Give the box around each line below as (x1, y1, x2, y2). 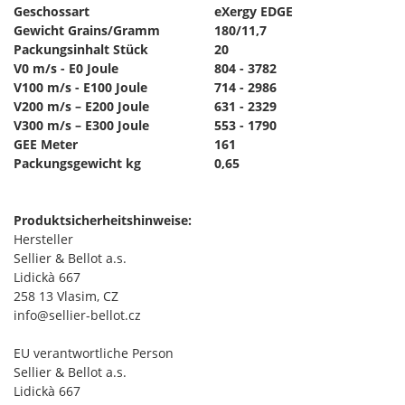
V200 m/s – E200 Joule (14, 98, 149, 115)
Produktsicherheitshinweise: (14, 212, 192, 229)
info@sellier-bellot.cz (14, 306, 141, 324)
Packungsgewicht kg (14, 155, 141, 172)
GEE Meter (14, 136, 78, 153)
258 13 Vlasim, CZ (14, 287, 118, 305)
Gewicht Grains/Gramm (14, 22, 160, 39)
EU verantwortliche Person (14, 344, 174, 362)
